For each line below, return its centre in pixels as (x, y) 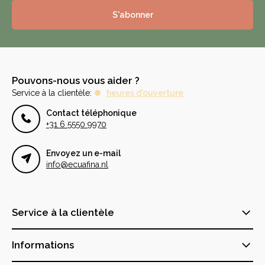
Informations (43, 245)
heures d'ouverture (145, 93)
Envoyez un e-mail (83, 153)
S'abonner (132, 15)
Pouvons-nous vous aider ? (76, 80)
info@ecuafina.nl (77, 164)
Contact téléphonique (91, 113)
